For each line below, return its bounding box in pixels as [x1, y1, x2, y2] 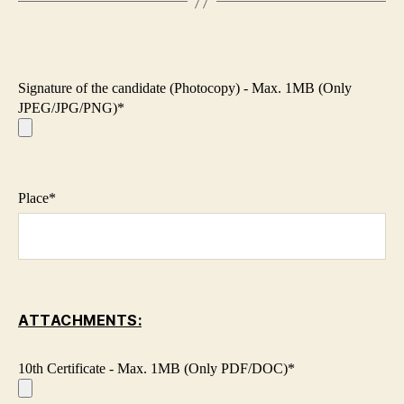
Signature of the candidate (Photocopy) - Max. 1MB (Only [18, 80, 352, 96]
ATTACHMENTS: [18, 311, 142, 330]
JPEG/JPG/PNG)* [18, 100, 124, 116]
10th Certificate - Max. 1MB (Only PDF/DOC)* [18, 361, 295, 377]
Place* [18, 190, 56, 207]
